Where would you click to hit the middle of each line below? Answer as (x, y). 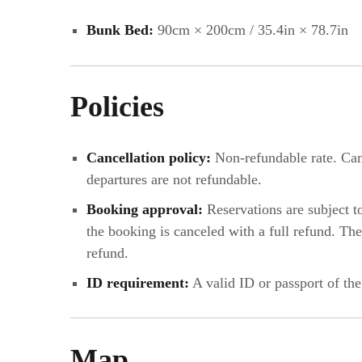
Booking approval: (144, 210)
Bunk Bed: (120, 30)
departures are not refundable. (174, 180)
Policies (117, 107)
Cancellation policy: (148, 158)
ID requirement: (137, 283)
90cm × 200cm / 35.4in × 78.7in (250, 30)
